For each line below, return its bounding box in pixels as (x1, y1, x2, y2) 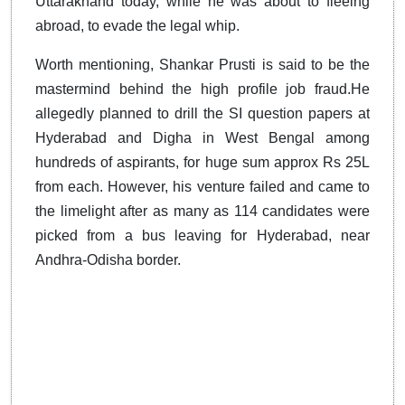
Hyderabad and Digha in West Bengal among (35, 130, 370, 146)
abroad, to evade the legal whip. (35, 18, 240, 34)
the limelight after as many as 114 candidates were (35, 203, 370, 220)
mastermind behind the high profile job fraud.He (35, 81, 370, 98)
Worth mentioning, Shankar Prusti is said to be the (35, 57, 370, 73)
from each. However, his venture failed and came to (35, 179, 370, 195)
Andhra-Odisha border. (35, 252, 181, 268)
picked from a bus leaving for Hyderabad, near (35, 228, 370, 244)
